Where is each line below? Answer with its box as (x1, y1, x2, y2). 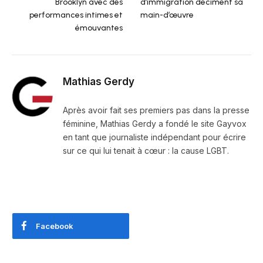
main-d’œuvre (140, 10, 194, 20)
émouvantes (75, 23, 123, 33)
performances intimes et (29, 10, 123, 20)
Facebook (36, 221, 73, 231)
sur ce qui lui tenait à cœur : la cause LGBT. (63, 146, 229, 156)
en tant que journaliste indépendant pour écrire (63, 132, 246, 142)
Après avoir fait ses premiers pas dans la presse (63, 105, 249, 115)
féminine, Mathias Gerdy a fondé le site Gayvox (63, 119, 247, 129)
